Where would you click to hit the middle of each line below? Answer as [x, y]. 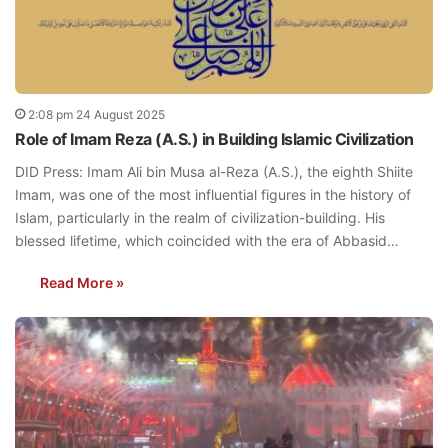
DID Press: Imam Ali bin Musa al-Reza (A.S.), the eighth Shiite [214, 172]
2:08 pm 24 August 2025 [96, 115]
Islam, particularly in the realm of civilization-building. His [200, 218]
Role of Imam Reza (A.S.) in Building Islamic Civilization [214, 139]
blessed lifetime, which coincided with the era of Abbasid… [207, 241]
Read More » [82, 283]
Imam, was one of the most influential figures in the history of [213, 195]
